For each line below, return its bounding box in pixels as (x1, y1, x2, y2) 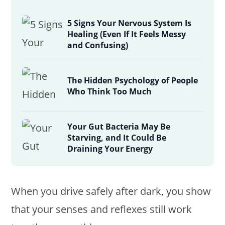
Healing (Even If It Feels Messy (67, 29, 186, 40)
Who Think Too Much (67, 86, 152, 97)
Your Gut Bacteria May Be (67, 121, 171, 133)
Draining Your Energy (67, 143, 153, 155)
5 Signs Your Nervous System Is (67, 18, 192, 29)
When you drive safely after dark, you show (11, 184, 211, 198)
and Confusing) (67, 40, 129, 51)
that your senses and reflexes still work (11, 202, 192, 216)
